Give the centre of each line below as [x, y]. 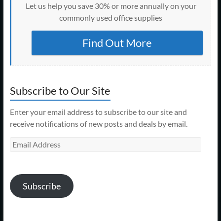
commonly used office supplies [111, 17]
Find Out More [117, 42]
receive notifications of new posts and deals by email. [98, 123]
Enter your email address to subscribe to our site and [98, 111]
